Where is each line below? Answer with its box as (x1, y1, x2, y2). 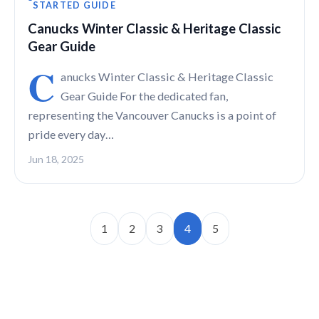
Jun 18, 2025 (28, 153, 84, 166)
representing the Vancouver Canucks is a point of (28, 108, 276, 122)
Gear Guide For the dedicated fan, (61, 89, 228, 103)
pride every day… (28, 127, 114, 142)
